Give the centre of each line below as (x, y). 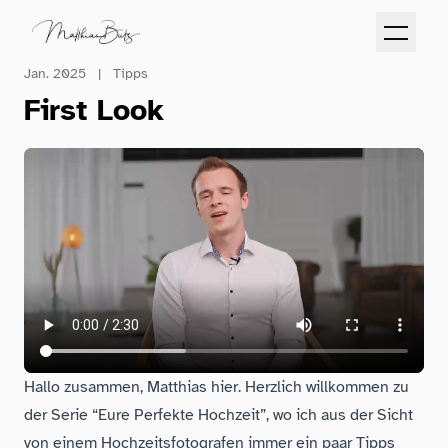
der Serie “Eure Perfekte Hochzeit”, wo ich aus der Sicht (218, 415)
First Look (94, 110)
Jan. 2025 (57, 73)
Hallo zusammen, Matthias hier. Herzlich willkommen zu (216, 387)
